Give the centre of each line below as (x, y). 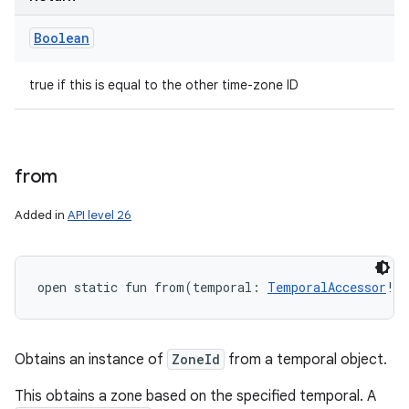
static (96, 287)
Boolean (62, 38)
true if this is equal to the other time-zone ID (164, 85)
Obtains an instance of (91, 360)
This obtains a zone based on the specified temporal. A (195, 396)
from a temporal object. (306, 360)
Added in (41, 215)
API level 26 (100, 215)
